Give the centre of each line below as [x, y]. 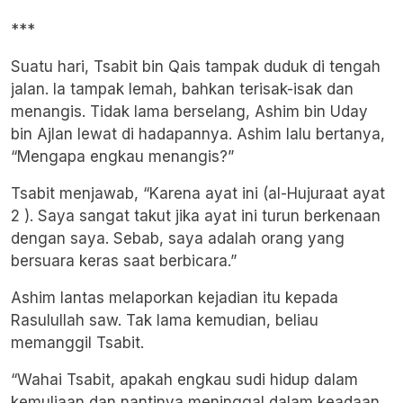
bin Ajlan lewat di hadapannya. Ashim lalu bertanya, [198, 134]
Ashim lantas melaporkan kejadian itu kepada [175, 298]
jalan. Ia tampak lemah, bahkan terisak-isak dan [182, 90]
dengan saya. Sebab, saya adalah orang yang [178, 239]
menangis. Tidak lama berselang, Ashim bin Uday [189, 112]
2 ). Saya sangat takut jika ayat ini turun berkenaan [196, 216]
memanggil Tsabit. [77, 343]
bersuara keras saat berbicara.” [124, 261]
